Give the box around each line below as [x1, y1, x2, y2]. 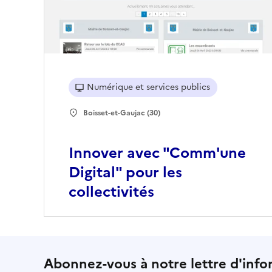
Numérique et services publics [87, 81, 210, 94]
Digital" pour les [69, 161, 182, 184]
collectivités [69, 181, 154, 203]
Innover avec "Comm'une [69, 142, 246, 165]
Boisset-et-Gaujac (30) [83, 107, 160, 119]
